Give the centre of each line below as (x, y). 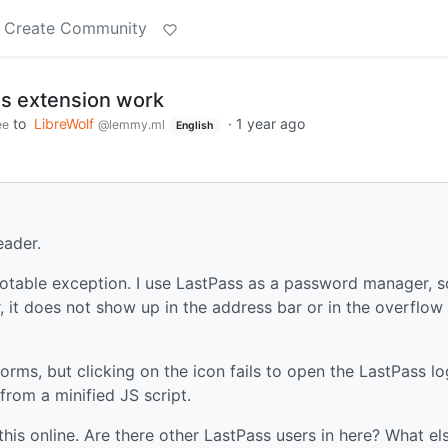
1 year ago (270, 123)
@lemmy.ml (131, 124)
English (194, 125)
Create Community (75, 28)
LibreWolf (66, 123)
